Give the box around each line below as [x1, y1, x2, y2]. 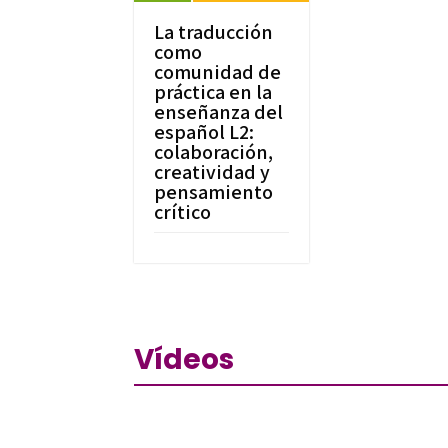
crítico [154, 198, 212, 225]
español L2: [154, 118, 255, 145]
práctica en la [154, 78, 273, 105]
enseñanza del [154, 98, 284, 125]
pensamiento [154, 178, 274, 205]
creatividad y [154, 158, 271, 185]
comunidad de [154, 58, 282, 85]
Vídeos [134, 339, 235, 379]
